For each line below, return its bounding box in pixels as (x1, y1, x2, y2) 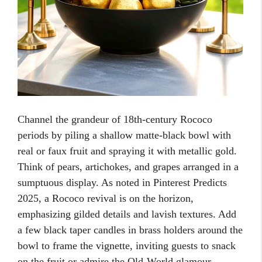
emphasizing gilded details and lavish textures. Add (18, 208, 236, 220)
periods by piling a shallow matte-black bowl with (18, 129, 231, 142)
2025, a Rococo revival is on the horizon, (18, 192, 194, 205)
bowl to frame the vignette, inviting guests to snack (18, 240, 236, 252)
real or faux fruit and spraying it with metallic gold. (18, 145, 237, 157)
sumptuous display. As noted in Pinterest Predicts (18, 177, 227, 189)
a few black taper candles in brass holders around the (18, 224, 243, 236)
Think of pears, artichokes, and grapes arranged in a (18, 161, 239, 173)
